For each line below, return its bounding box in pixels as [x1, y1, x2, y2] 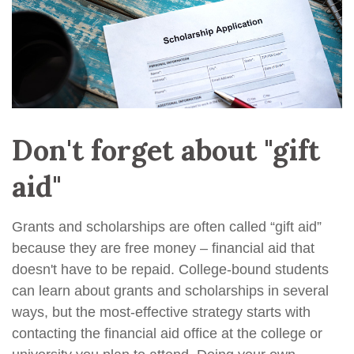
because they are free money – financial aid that [12, 240, 314, 257]
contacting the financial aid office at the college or [12, 326, 322, 342]
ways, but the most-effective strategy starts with [12, 304, 311, 321]
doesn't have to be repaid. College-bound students [12, 262, 329, 278]
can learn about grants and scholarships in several [12, 283, 329, 299]
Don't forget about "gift [12, 132, 320, 169]
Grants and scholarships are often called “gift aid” [12, 219, 322, 235]
